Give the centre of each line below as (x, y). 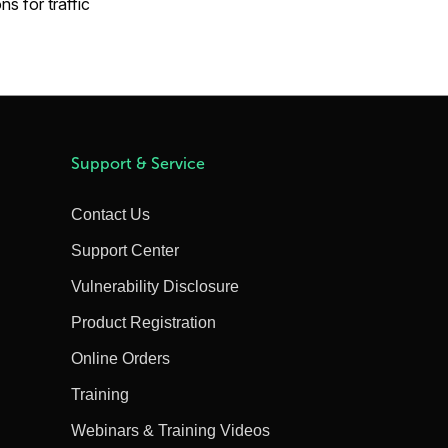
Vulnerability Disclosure (154, 286)
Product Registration (143, 322)
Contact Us (110, 214)
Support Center (124, 250)
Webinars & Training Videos (170, 430)
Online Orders (120, 358)
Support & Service (137, 163)
